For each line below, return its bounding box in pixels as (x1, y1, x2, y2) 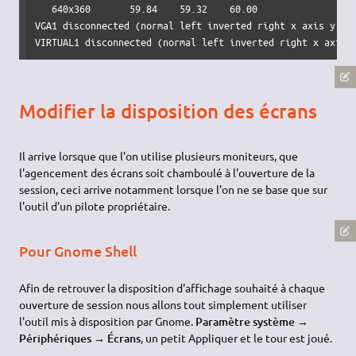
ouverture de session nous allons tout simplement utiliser (19, 297, 308, 312)
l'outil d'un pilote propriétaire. (19, 199, 171, 214)
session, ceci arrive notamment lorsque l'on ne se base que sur (19, 182, 328, 197)
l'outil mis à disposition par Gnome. (19, 314, 196, 329)
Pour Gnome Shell (19, 242, 137, 261)
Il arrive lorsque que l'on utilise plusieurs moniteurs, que (19, 149, 299, 164)
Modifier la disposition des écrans (19, 98, 318, 123)
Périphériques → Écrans (19, 331, 141, 346)
